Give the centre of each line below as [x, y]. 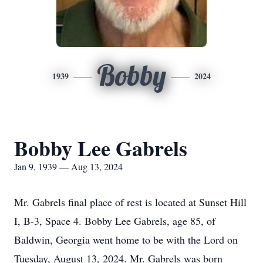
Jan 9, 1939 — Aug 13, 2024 [68, 166]
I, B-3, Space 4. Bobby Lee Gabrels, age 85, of [115, 221]
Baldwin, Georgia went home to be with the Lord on [126, 240]
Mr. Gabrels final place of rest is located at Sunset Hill [130, 202]
